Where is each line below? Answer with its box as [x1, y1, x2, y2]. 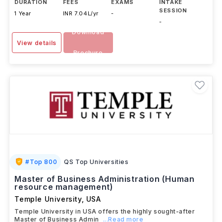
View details [16, 39, 56, 47]
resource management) [14, 182, 113, 192]
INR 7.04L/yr [62, 10, 99, 17]
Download [72, 28, 105, 36]
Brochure [73, 49, 103, 56]
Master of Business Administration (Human [14, 174, 195, 184]
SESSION [159, 7, 187, 14]
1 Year [14, 10, 32, 17]
